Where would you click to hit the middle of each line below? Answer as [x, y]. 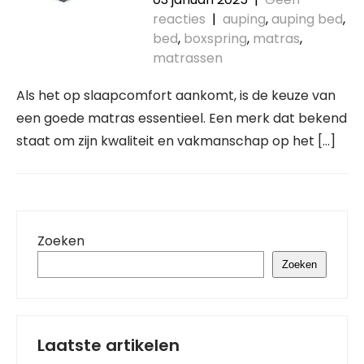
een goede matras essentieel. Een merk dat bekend [182, 118]
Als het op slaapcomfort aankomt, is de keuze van [176, 95]
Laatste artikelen [108, 345]
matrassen [187, 58]
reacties [179, 19]
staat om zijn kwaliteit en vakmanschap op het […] [176, 141]
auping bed [307, 19]
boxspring [215, 39]
